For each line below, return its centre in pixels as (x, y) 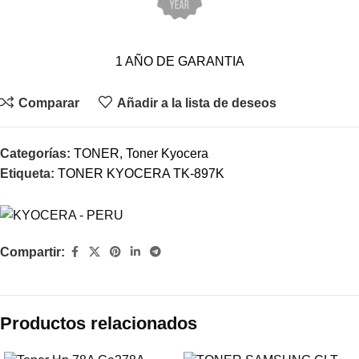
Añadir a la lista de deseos (196, 103)
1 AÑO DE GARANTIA (179, 62)
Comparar (48, 103)
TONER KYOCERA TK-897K (141, 174)
